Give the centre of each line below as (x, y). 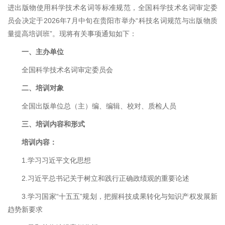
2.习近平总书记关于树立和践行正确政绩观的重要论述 (105, 178)
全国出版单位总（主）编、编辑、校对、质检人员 (99, 106)
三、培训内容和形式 (53, 124)
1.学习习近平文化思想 (56, 160)
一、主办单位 (43, 52)
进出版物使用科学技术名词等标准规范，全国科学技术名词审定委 (113, 8)
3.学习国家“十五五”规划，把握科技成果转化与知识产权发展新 (120, 196)
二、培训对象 (43, 88)
